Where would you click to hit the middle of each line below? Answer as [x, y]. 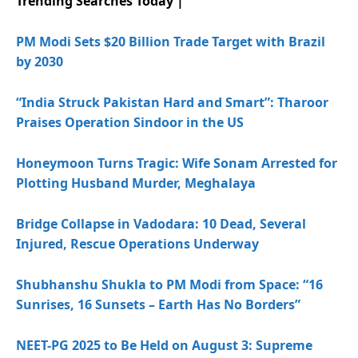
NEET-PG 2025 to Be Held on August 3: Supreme [164, 345]
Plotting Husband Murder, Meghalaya [136, 183]
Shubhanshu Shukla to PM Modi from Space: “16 [169, 284]
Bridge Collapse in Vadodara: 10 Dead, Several [161, 223]
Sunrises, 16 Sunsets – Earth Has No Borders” [158, 304]
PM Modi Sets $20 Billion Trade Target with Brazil [171, 41]
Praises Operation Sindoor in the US [130, 122]
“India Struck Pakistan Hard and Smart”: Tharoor [172, 102]
